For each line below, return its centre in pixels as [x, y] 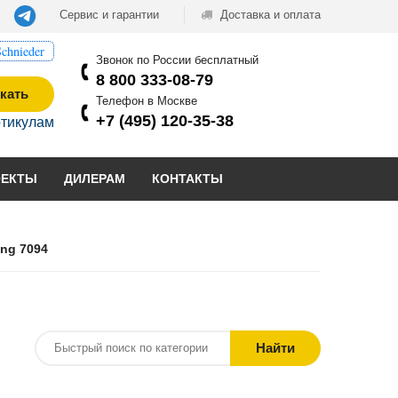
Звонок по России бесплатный [177, 60]
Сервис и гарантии [109, 15]
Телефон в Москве [147, 100]
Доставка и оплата [269, 15]
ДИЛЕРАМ [95, 178]
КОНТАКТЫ [187, 178]
